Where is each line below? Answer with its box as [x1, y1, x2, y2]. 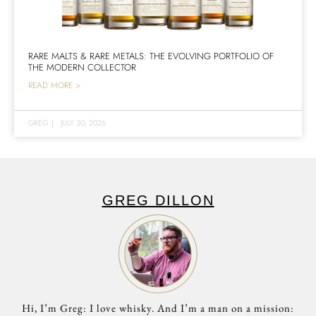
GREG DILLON [102, 192, 214, 208]
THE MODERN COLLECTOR [28, 60, 136, 74]
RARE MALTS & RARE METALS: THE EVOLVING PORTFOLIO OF [28, 49, 274, 63]
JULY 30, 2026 [61, 116, 106, 128]
